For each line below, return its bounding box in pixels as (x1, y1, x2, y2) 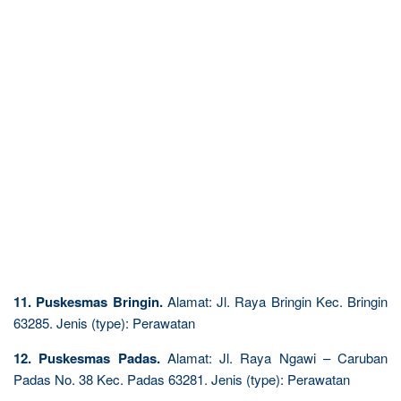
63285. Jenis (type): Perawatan (13, 312, 195, 332)
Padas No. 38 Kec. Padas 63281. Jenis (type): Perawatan (13, 369, 350, 388)
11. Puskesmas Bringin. (13, 291, 163, 311)
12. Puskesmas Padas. (13, 347, 160, 368)
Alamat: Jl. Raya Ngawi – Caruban (159, 347, 388, 367)
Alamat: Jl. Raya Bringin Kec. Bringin (162, 291, 388, 311)
